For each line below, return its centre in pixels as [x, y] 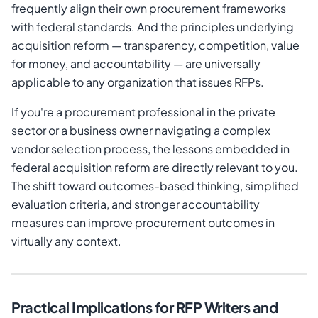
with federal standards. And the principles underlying [153, 27]
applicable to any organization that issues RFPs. [138, 82]
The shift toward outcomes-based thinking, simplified [155, 186]
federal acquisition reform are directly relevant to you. [155, 168]
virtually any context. [66, 241]
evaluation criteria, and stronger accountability [136, 204]
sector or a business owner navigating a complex [141, 131]
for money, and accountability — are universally [136, 64]
